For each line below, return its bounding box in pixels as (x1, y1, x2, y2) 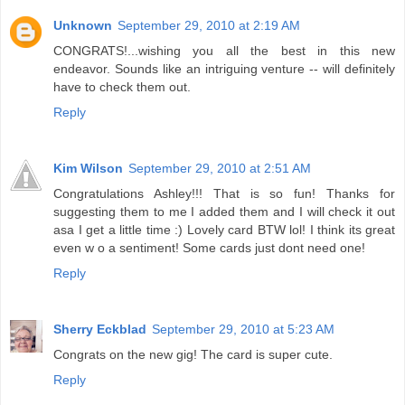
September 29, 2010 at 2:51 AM (128, 161, 311, 176)
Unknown (53, 18, 112, 33)
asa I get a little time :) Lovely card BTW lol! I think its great (53, 222, 395, 238)
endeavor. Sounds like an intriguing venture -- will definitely (53, 61, 395, 77)
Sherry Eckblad (53, 322, 146, 337)
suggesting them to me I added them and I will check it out (53, 204, 395, 220)
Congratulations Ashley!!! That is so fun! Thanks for (53, 186, 395, 202)
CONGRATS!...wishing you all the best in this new (53, 43, 395, 59)
